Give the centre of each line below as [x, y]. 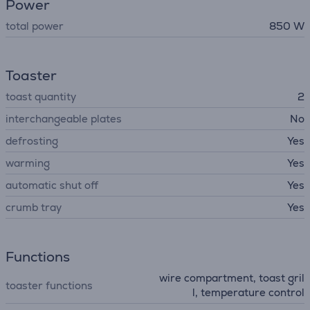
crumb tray [34, 207]
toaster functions [49, 285]
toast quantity [41, 97]
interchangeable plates [64, 119]
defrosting [32, 141]
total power [35, 26]
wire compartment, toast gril [232, 278]
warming [28, 163]
